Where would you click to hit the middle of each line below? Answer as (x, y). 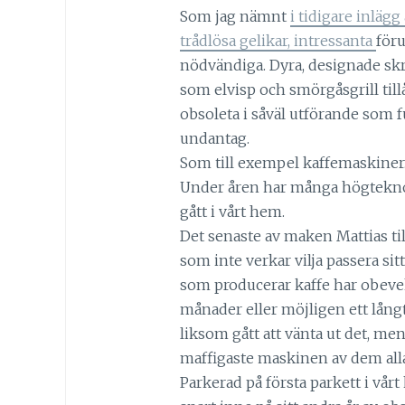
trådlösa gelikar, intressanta (278, 40)
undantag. (214, 138)
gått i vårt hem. (232, 211)
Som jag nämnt (235, 16)
